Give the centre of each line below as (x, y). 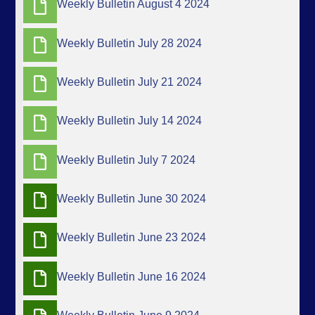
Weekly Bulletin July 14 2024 (130, 121)
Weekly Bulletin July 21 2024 (130, 82)
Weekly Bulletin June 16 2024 (132, 276)
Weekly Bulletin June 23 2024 (132, 238)
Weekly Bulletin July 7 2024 (127, 160)
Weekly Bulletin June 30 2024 (132, 199)
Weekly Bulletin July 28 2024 (130, 43)
